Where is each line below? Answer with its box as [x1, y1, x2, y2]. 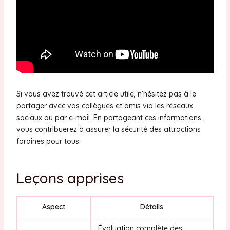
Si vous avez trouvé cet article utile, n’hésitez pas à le [16, 89, 196, 99]
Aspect [42, 202, 65, 212]
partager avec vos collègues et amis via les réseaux [16, 101, 193, 110]
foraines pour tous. [16, 136, 81, 146]
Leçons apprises [16, 168, 124, 187]
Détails [140, 202, 164, 212]
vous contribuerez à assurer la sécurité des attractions [16, 124, 201, 134]
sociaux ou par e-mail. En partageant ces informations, [16, 112, 203, 122]
